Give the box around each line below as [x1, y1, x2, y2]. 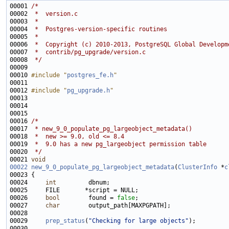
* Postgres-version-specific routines [31, 26, 167, 33]
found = [60, 194, 117, 202]
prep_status [45, 217, 85, 225]
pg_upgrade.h [67, 87, 110, 95]
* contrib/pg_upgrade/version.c [31, 49, 146, 56]
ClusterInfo [178, 164, 217, 171]
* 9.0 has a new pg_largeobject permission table [31, 141, 207, 148]
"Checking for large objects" [88, 217, 189, 225]
